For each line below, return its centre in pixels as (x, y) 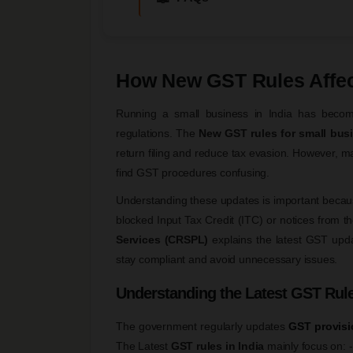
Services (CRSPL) (162, 239)
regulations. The (158, 133)
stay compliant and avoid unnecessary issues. (227, 259)
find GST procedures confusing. (193, 172)
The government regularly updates (203, 326)
